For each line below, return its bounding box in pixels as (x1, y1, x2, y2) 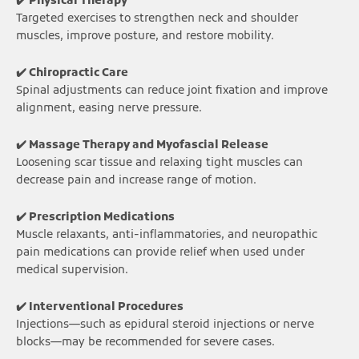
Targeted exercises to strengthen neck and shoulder (16, 12, 298, 26)
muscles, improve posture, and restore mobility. (16, 30, 274, 44)
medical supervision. (16, 264, 128, 278)
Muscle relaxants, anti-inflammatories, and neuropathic (16, 228, 317, 243)
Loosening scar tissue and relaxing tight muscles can (16, 156, 303, 171)
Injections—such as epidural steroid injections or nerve (16, 318, 314, 333)
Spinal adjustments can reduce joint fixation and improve (16, 84, 328, 99)
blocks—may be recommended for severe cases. (16, 336, 275, 350)
